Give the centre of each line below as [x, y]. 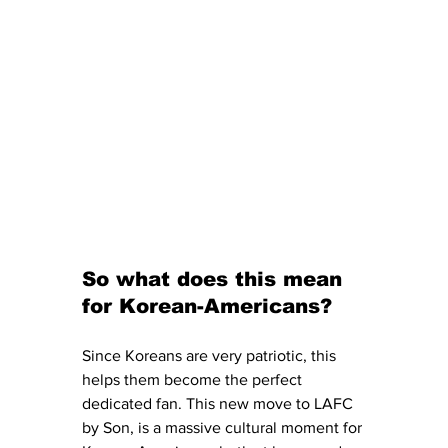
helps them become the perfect [194, 380]
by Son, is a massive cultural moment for [224, 428]
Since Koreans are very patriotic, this [211, 356]
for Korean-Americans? [207, 306]
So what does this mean [215, 279]
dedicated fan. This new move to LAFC [219, 404]
